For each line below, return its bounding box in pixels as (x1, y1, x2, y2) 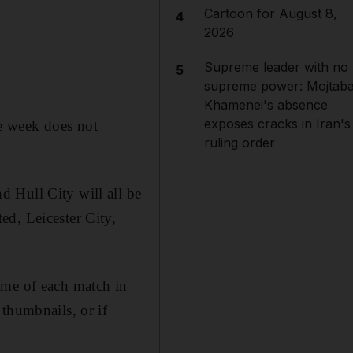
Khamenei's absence (203, 97, 328, 113)
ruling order (203, 135, 275, 150)
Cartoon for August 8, (203, 6, 337, 21)
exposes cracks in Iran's (203, 116, 351, 132)
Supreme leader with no (203, 59, 348, 75)
